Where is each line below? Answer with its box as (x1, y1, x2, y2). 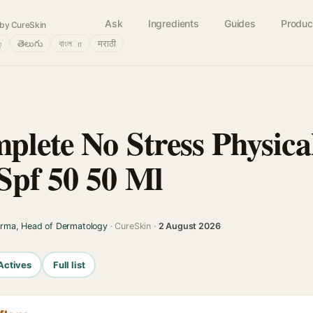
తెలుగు (17, 38, 43, 49)
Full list (52, 259, 85, 270)
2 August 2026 (158, 221, 221, 231)
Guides (224, 17, 256, 29)
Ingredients (147, 17, 199, 29)
